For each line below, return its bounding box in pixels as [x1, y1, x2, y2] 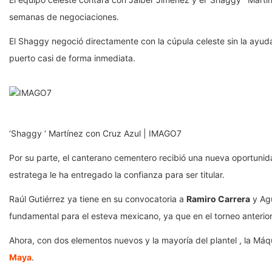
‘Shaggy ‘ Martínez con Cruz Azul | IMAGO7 [9, 128, 182, 139]
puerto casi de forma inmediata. [9, 53, 138, 64]
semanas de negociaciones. [9, 12, 121, 22]
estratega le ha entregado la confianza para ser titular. [9, 169, 227, 180]
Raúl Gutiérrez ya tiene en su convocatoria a [9, 194, 186, 205]
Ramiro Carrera [186, 194, 250, 205]
